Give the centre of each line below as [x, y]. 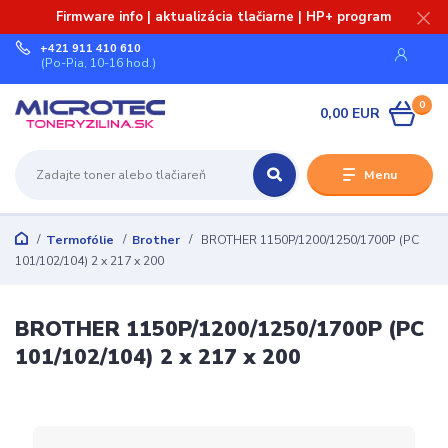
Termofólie [79, 240]
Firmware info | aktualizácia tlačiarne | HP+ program [224, 16]
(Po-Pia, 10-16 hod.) [99, 62]
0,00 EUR [350, 113]
